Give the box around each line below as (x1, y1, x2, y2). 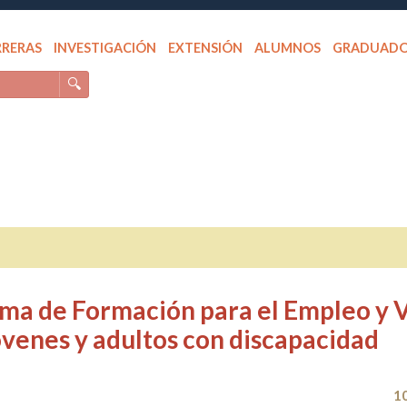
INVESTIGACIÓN (53, 40, 156, 56)
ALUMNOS (254, 40, 322, 56)
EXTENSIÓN (168, 40, 243, 56)
